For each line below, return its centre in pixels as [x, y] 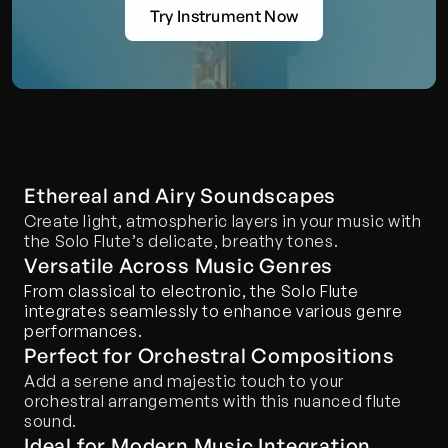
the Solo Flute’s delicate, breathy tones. [181, 241]
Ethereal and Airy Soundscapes [180, 195]
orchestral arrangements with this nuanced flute [213, 401]
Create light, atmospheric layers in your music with [223, 221]
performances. [83, 331]
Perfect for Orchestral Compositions [209, 355]
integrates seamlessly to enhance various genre [213, 311]
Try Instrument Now [224, 16]
